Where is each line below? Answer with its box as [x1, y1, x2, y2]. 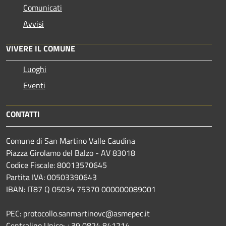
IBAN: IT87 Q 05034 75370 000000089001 [6, 183, 156, 195]
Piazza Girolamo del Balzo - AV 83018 [6, 146, 135, 159]
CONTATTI [6, 107, 40, 120]
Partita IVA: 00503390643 [6, 171, 97, 183]
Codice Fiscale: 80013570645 [6, 158, 109, 171]
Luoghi [23, 63, 46, 75]
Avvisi [23, 17, 44, 30]
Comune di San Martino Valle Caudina [6, 134, 135, 147]
